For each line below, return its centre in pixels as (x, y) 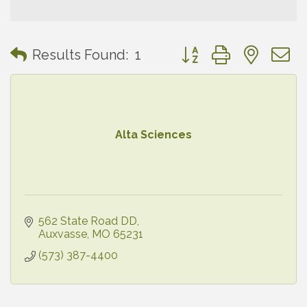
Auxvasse (63, 234)
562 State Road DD (88, 221)
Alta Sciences (153, 134)
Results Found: (80, 55)
